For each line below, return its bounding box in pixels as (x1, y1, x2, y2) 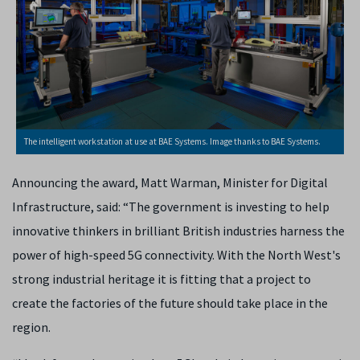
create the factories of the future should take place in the (12, 294, 328, 311)
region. (12, 318, 51, 335)
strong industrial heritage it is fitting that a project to (12, 270, 311, 287)
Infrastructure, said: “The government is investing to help (12, 198, 329, 215)
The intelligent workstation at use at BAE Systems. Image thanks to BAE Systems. (24, 135, 321, 147)
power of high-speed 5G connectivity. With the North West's (12, 246, 341, 263)
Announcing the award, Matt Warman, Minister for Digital (12, 174, 328, 190)
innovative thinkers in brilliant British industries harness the (12, 222, 345, 239)
